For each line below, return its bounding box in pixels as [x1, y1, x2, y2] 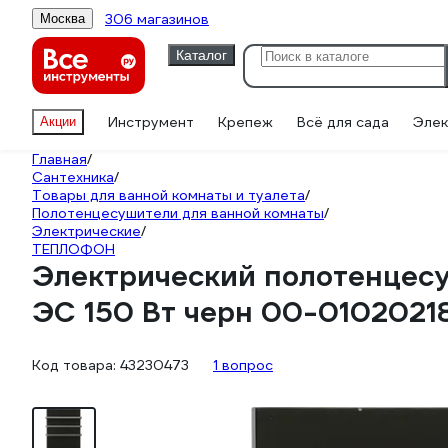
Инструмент [108, 113, 194, 131]
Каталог [176, 46, 227, 63]
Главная [32, 150, 87, 168]
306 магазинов [105, 9, 209, 28]
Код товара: [32, 355, 120, 374]
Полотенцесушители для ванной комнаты [32, 204, 324, 222]
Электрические [32, 222, 141, 240]
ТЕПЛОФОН [32, 240, 115, 258]
